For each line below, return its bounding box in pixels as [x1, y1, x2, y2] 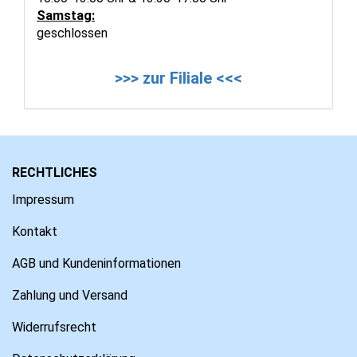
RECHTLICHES [12, 164, 97, 180]
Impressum [12, 191, 74, 207]
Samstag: [37, 7, 95, 23]
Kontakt [12, 223, 57, 239]
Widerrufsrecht [12, 319, 96, 335]
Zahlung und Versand [12, 287, 127, 303]
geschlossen [37, 25, 108, 41]
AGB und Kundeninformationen [12, 255, 181, 271]
